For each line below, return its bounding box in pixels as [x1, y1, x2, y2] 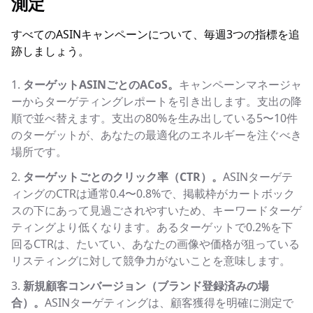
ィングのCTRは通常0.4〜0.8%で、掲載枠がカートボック [11, 186, 295, 201]
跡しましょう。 [11, 43, 89, 59]
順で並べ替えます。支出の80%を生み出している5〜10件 [11, 110, 298, 126]
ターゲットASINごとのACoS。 [23, 77, 179, 92]
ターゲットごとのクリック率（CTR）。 [23, 169, 223, 184]
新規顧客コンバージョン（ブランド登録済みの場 [23, 278, 269, 293]
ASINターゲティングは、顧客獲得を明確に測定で [45, 295, 293, 310]
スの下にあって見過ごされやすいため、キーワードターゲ [11, 203, 302, 218]
